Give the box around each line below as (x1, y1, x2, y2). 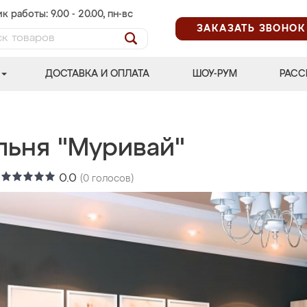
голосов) (89, 174, 134, 184)
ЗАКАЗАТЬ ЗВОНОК (197, 23, 306, 34)
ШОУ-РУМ (192, 69, 237, 79)
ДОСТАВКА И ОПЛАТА (45, 69, 150, 79)
